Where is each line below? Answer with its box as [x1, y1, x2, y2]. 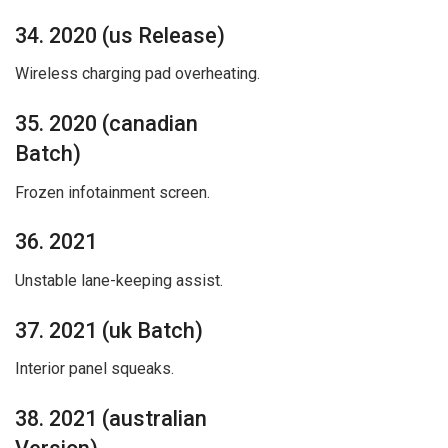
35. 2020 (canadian [15, 110, 198, 136]
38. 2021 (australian [15, 406, 207, 432]
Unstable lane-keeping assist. [15, 271, 223, 291]
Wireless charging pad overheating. [15, 64, 260, 84]
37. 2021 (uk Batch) [15, 317, 203, 343]
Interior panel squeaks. [15, 359, 174, 379]
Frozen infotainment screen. [15, 182, 210, 202]
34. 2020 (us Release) [15, 22, 225, 48]
